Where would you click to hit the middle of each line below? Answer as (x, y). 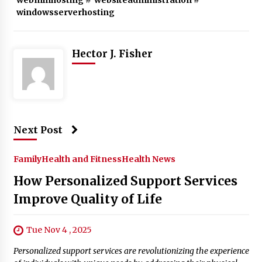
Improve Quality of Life (87, 199)
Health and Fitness (81, 159)
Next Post (38, 130)
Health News (148, 159)
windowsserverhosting (65, 12)
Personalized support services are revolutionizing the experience (131, 251)
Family (27, 159)
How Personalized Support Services (125, 181)
